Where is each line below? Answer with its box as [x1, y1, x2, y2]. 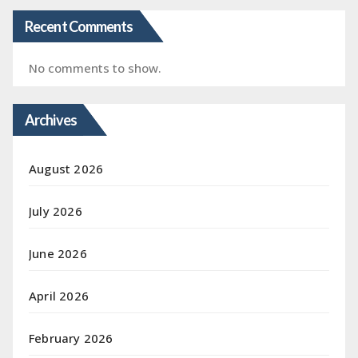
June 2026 [29, 245, 87, 261]
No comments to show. [29, 59, 161, 76]
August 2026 [29, 160, 104, 177]
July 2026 [29, 202, 82, 219]
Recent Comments [25, 17, 133, 35]
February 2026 [29, 329, 113, 346]
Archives [25, 110, 77, 129]
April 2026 [29, 287, 89, 304]
